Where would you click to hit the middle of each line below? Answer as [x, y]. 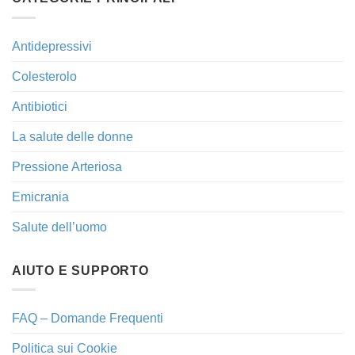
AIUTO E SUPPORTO [80, 270]
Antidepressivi [52, 46]
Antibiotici [40, 106]
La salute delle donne [73, 136]
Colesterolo [44, 76]
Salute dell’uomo [59, 227]
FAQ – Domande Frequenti [88, 319]
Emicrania [40, 197]
